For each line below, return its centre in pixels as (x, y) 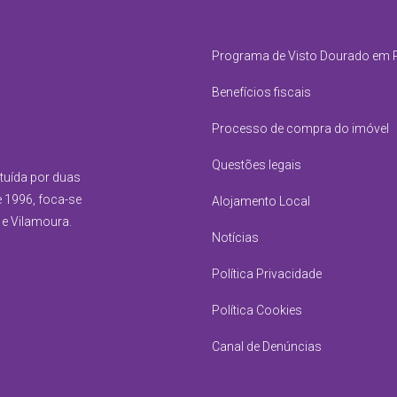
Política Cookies (257, 310)
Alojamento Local (261, 201)
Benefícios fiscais (261, 92)
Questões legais (256, 165)
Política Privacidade (266, 274)
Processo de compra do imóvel (300, 128)
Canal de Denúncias (266, 346)
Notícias (235, 237)
